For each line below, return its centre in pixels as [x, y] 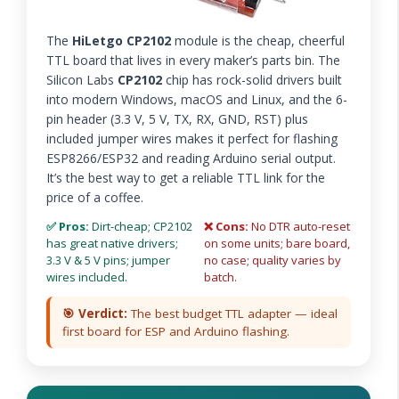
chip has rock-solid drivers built [252, 79]
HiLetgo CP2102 [122, 40]
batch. [220, 277]
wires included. [87, 277]
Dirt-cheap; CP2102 [141, 226]
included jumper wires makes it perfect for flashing [192, 138]
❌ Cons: [226, 226]
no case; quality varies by [273, 260]
